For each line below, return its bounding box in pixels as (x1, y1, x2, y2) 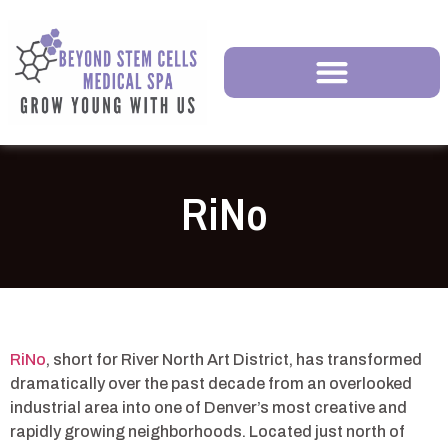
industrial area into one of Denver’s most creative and (10, 398, 407, 416)
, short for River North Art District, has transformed (46, 350, 422, 368)
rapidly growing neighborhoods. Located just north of (10, 422, 405, 440)
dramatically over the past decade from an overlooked (10, 374, 412, 392)
